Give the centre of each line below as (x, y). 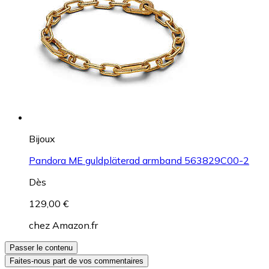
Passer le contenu (41, 247)
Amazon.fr (75, 225)
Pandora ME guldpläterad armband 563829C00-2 (139, 160)
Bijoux (42, 138)
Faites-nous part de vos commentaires (77, 261)
